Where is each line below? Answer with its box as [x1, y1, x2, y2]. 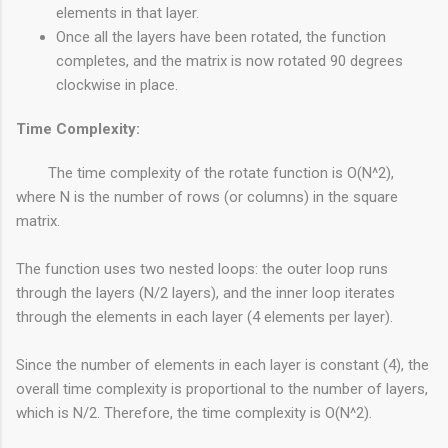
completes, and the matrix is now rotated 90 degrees [56, 52, 403, 71]
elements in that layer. [56, 4, 199, 23]
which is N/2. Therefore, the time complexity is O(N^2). [16, 404, 372, 423]
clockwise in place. [56, 76, 178, 95]
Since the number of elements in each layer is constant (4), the [16, 356, 429, 375]
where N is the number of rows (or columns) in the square [16, 188, 398, 207]
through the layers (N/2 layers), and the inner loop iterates [16, 284, 395, 303]
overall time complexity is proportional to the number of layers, [16, 380, 428, 399]
